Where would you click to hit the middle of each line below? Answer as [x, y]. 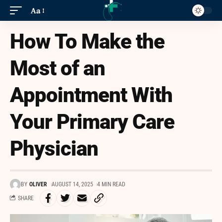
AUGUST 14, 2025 [72, 185]
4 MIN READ [111, 185]
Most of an [57, 68]
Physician [54, 148]
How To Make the [87, 41]
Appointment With [91, 95]
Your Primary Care [92, 122]
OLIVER [38, 185]
